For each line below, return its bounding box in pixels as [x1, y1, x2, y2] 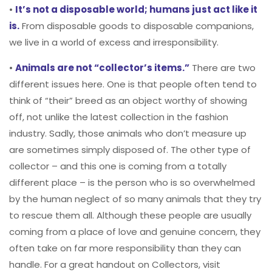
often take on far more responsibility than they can [9, 242, 241, 255]
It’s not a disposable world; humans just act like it [15, 3, 257, 16]
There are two [189, 61, 256, 75]
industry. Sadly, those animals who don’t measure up [9, 127, 246, 140]
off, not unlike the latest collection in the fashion [9, 110, 228, 124]
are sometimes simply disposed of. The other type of [9, 143, 251, 157]
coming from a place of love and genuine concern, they [9, 225, 260, 239]
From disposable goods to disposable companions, [22, 19, 254, 33]
